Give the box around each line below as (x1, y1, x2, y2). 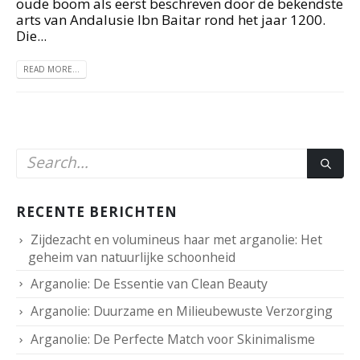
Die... (16, 26, 47, 45)
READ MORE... (23, 63, 80, 75)
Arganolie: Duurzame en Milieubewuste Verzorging (31, 302, 333, 321)
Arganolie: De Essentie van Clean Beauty (31, 274, 268, 292)
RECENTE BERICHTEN (16, 202, 178, 221)
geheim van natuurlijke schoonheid (28, 247, 235, 266)
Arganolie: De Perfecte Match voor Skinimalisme (31, 330, 315, 349)
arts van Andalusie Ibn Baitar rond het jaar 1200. (16, 10, 325, 29)
